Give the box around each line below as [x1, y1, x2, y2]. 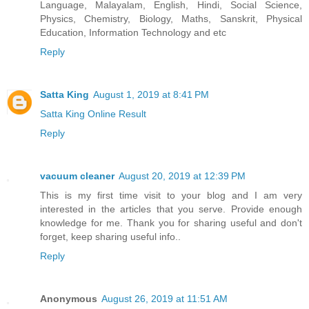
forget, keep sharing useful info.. [40, 231, 181, 243]
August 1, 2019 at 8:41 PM [93, 89, 209, 101]
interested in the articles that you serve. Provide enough [40, 203, 302, 215]
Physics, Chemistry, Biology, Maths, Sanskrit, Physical [40, 13, 302, 25]
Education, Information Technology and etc [40, 27, 226, 39]
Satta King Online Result [40, 108, 146, 120]
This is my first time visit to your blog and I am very [40, 190, 302, 201]
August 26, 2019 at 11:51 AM [101, 293, 228, 305]
